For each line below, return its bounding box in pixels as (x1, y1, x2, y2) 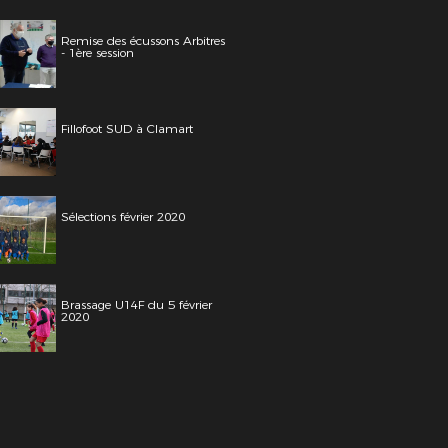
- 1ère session (61, 45, 134, 60)
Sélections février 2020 (61, 209, 185, 224)
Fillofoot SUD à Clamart (61, 121, 193, 136)
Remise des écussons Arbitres (61, 33, 225, 48)
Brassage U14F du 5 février (61, 297, 212, 312)
